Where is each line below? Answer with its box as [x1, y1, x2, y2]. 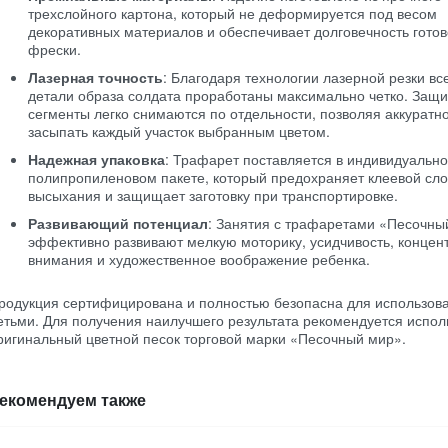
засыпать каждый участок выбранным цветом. [28, 121, 330, 141]
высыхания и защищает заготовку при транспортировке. [28, 185, 398, 205]
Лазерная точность [28, 67, 163, 87]
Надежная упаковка [28, 149, 165, 169]
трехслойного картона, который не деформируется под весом [28, 3, 437, 23]
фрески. [28, 39, 81, 59]
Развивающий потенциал [28, 213, 208, 233]
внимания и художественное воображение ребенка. [28, 249, 370, 269]
